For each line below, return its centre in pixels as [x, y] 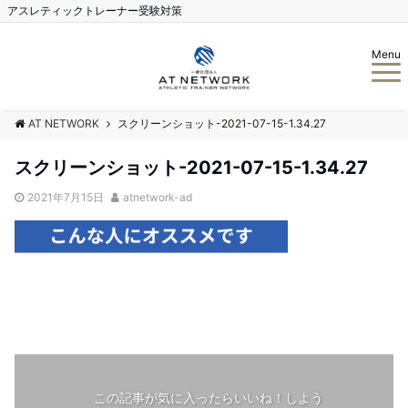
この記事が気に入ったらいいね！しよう [209, 397]
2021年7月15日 [66, 197]
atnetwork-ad [158, 197]
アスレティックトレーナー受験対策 [95, 10]
